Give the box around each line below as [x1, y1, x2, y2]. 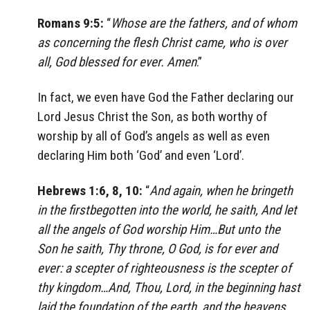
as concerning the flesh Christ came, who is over [37, 35, 287, 51]
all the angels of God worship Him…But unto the [37, 221, 280, 237]
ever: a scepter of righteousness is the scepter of [37, 259, 291, 276]
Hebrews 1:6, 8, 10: [37, 182, 143, 199]
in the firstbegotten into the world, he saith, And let [37, 201, 297, 218]
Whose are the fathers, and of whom [111, 15, 297, 32]
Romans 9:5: [37, 15, 104, 32]
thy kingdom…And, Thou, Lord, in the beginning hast [37, 279, 300, 295]
